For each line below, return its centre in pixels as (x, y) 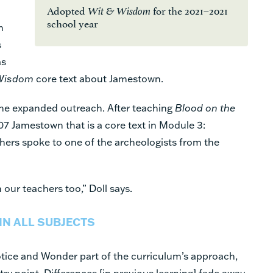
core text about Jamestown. (98, 78)
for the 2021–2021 (190, 9)
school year (72, 22)
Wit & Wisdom (120, 11)
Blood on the (205, 107)
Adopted (67, 9)
